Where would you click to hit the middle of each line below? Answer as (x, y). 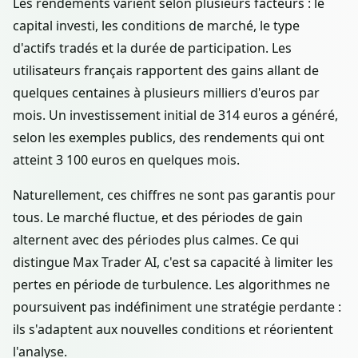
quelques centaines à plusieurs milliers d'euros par (166, 93)
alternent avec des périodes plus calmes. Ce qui (156, 240)
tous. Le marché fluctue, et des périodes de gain (158, 218)
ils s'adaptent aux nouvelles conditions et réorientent (173, 330)
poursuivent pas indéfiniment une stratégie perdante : (177, 307)
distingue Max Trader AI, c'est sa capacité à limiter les (173, 263)
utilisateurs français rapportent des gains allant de (166, 71)
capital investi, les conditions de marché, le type (156, 26)
